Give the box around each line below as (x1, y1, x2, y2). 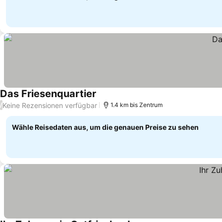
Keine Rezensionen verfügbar (2, 101, 97, 110)
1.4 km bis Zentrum (111, 101, 163, 109)
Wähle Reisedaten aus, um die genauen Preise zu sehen (12, 123, 199, 131)
